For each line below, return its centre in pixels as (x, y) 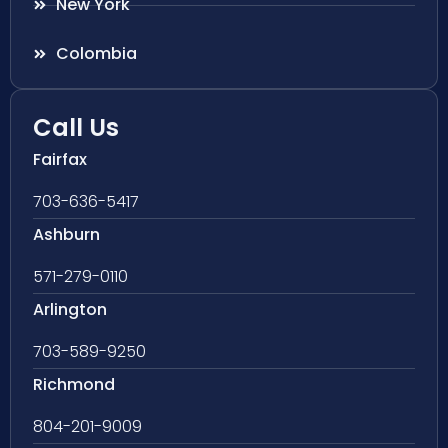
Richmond (74, 385)
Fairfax (60, 160)
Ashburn (66, 235)
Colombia (96, 54)
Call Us (76, 128)
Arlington (70, 310)
